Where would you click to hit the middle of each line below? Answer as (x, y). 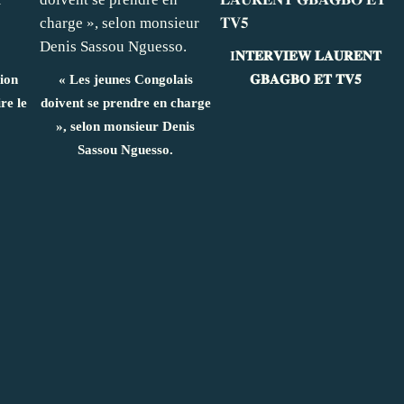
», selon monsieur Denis (125, 126)
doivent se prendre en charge (125, 102)
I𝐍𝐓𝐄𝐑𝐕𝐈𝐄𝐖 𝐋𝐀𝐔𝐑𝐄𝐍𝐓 (306, 55)
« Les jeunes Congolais (125, 79)
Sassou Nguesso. (125, 149)
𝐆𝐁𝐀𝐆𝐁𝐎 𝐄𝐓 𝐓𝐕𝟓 (306, 79)
